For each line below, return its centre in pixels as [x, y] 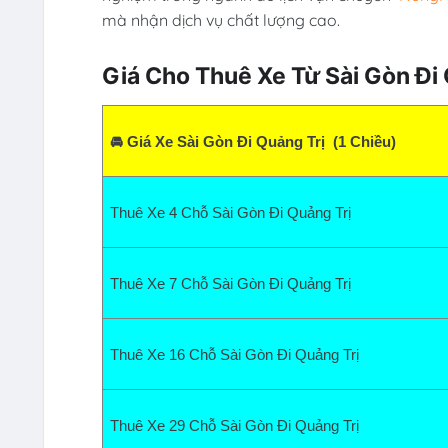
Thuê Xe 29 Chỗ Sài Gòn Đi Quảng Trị [238, 426]
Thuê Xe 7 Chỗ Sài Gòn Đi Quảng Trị [234, 284]
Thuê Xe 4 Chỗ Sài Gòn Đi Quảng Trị [234, 213]
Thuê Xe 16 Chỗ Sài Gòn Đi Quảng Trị [238, 355]
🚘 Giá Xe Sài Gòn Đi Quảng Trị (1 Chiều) [252, 142]
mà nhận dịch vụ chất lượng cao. [220, 19]
